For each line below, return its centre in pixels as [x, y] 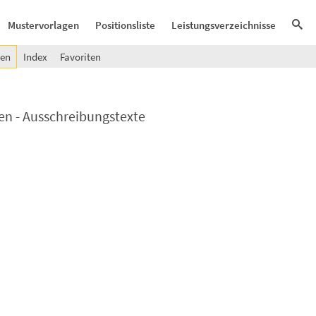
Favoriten [80, 57]
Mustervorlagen [43, 25]
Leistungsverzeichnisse [224, 25]
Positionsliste [125, 25]
